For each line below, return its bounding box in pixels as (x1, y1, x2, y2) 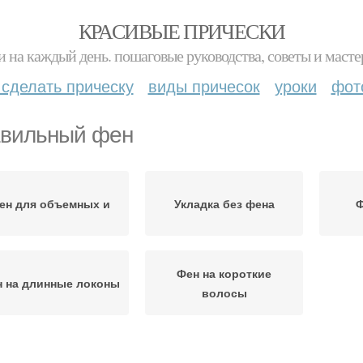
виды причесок (147, 74, 260, 97)
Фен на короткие (177, 265, 271, 281)
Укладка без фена (173, 195, 275, 211)
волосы (201, 284, 247, 301)
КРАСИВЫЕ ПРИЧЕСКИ (78, 17, 285, 45)
